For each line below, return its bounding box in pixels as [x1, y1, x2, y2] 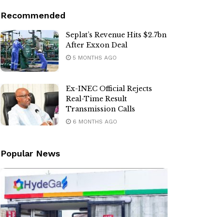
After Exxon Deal [66, 41, 127, 49]
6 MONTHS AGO [71, 118, 117, 125]
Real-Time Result [66, 94, 127, 103]
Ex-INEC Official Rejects [66, 84, 152, 93]
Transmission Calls [66, 104, 135, 113]
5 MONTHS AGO [71, 54, 117, 61]
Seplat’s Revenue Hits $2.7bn [66, 31, 167, 39]
